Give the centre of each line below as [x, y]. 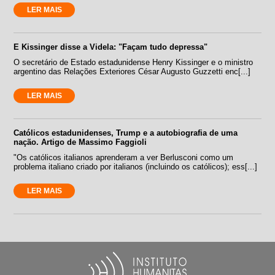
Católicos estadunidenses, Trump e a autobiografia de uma [126, 133]
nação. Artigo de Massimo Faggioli [80, 142]
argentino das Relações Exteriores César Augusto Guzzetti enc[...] [132, 71]
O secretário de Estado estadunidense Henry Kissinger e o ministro [134, 62]
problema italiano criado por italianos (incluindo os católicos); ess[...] [136, 166]
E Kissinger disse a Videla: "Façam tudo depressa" [111, 47]
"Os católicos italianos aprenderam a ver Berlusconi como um [124, 157]
